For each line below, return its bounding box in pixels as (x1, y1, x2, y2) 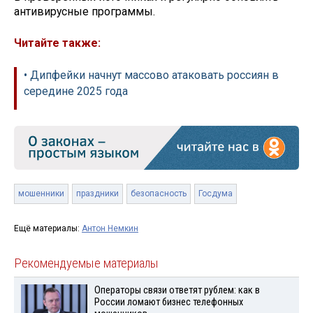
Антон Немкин (82, 223, 138, 233)
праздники (76, 188, 119, 198)
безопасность (131, 188, 187, 198)
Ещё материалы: (14, 223, 82, 233)
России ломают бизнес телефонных (94, 296, 243, 308)
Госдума (198, 188, 233, 198)
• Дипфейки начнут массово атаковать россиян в (24, 68, 279, 82)
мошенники (18, 188, 64, 198)
